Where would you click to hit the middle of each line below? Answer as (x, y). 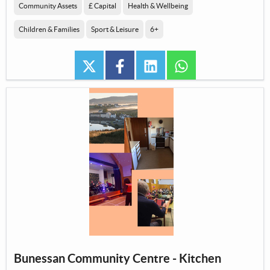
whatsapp (210, 65)
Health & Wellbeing (158, 6)
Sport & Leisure (115, 30)
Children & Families (49, 30)
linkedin (175, 65)
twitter (111, 65)
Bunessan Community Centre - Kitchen (118, 259)
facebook (148, 65)
